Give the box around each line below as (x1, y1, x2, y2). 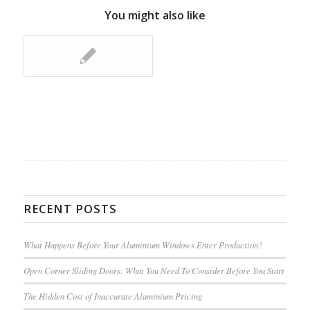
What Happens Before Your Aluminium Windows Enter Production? (23, 238, 262, 250)
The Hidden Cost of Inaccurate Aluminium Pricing (23, 289, 202, 302)
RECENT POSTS (23, 200, 117, 217)
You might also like (104, 7, 206, 23)
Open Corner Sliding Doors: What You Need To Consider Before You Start (23, 264, 284, 276)
